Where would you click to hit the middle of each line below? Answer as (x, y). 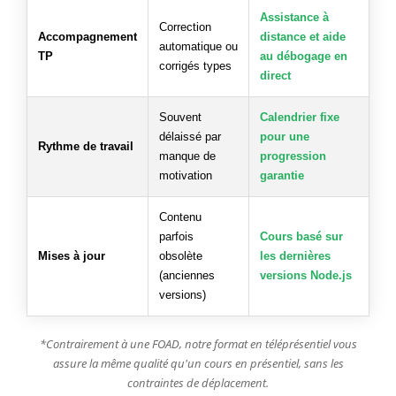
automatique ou (198, 46)
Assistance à (294, 17)
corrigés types (195, 65)
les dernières (295, 255)
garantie (282, 175)
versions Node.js (306, 275)
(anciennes (187, 275)
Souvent (180, 117)
